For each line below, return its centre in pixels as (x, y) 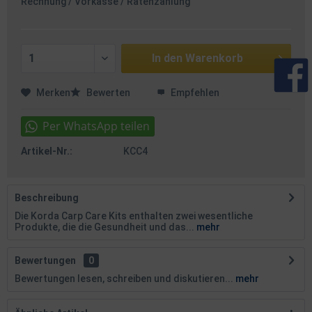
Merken (53, 93)
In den (167, 58)
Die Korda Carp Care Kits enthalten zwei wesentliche (134, 216)
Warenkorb (214, 58)
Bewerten (108, 93)
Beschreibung (47, 198)
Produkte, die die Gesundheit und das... (104, 227)
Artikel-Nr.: (47, 151)
